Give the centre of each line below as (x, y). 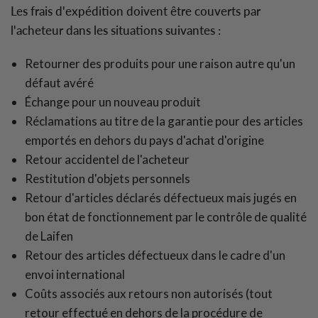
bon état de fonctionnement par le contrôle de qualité (166, 217)
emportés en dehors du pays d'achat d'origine (144, 140)
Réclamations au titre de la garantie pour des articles (164, 121)
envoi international (75, 274)
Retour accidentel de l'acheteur (107, 159)
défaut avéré (59, 83)
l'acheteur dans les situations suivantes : (116, 30)
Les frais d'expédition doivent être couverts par (136, 11)
